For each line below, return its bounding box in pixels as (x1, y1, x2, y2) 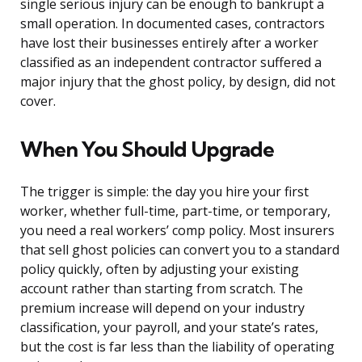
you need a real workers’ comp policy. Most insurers (20, 221, 335, 240)
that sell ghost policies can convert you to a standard (20, 241, 339, 259)
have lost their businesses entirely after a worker (20, 34, 318, 53)
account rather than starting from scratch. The (20, 280, 303, 298)
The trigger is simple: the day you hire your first (20, 183, 309, 201)
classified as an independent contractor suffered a (20, 53, 322, 72)
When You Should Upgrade (20, 136, 274, 163)
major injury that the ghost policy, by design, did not (20, 73, 335, 91)
